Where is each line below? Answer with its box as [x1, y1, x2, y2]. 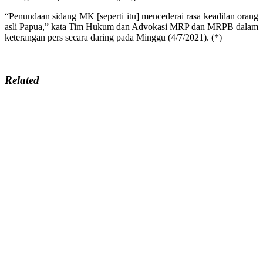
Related [5, 73, 39, 86]
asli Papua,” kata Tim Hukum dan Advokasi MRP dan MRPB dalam [5, 21, 258, 32]
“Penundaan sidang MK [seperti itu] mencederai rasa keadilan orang [5, 11, 258, 21]
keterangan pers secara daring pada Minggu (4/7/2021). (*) [5, 32, 222, 42]
